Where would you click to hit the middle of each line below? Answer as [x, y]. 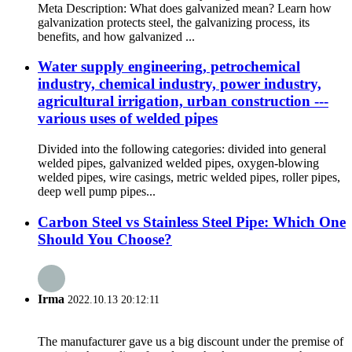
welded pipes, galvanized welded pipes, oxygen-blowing [178, 163]
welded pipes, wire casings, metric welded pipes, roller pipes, [189, 177]
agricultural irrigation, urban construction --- [183, 101]
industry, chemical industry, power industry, [180, 84]
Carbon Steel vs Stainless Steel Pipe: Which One [192, 222]
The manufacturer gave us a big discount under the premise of [191, 342]
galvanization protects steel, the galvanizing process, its [174, 22]
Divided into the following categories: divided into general [182, 148]
